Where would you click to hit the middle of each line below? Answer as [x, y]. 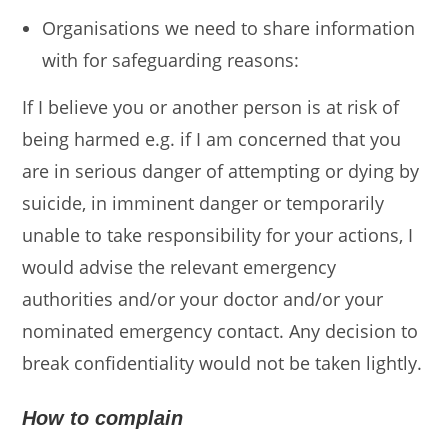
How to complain [103, 418]
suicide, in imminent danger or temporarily [203, 203]
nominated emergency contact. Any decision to [220, 331]
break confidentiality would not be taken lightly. [222, 363]
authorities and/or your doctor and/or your [203, 299]
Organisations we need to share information [229, 28]
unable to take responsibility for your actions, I [218, 235]
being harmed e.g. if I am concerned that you [212, 139]
